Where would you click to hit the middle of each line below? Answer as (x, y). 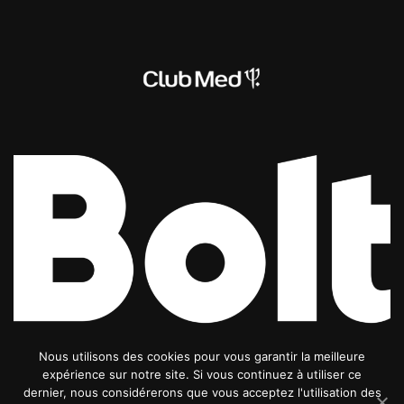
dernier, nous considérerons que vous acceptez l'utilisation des (202, 392)
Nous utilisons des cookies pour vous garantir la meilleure (202, 356)
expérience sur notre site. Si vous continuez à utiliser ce (202, 374)
